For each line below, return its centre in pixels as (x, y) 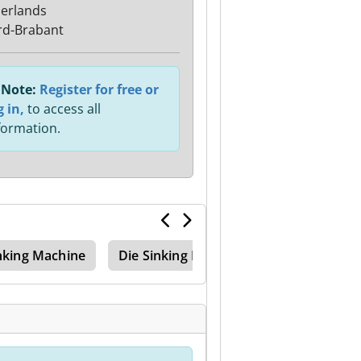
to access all (62, 109)
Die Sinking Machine (182, 255)
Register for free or (99, 89)
